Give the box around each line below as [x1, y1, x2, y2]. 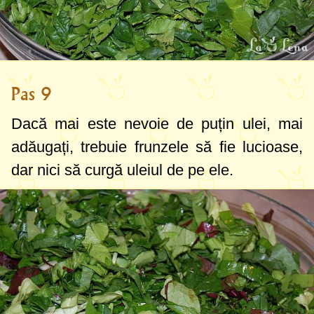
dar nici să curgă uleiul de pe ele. [11, 161, 233, 179]
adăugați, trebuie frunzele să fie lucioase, [11, 137, 303, 156]
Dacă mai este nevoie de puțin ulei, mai [11, 114, 303, 132]
